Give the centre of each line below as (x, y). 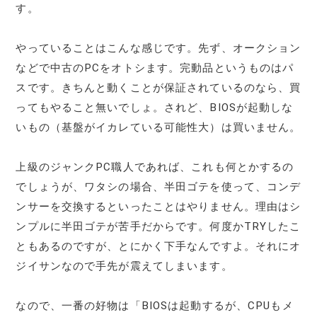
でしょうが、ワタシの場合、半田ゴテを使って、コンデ (158, 186)
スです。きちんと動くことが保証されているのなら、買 (158, 87)
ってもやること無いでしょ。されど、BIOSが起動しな (155, 107)
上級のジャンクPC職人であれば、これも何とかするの (155, 167)
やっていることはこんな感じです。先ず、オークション (158, 48)
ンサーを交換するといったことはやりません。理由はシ (158, 206)
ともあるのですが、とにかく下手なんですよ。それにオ (158, 246)
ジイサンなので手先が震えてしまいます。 (124, 266)
